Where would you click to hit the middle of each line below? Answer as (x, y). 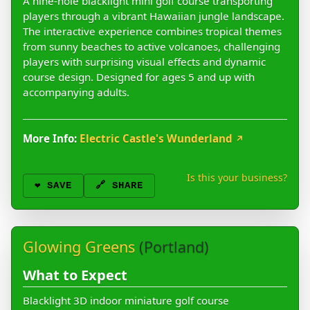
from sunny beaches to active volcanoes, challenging (152, 47)
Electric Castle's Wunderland (157, 139)
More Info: (50, 139)
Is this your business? (237, 178)
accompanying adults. (76, 92)
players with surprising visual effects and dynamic (144, 62)
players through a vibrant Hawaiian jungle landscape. (154, 16)
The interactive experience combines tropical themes (152, 31)
